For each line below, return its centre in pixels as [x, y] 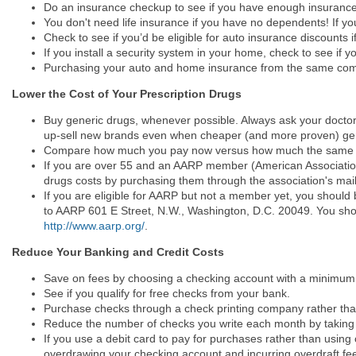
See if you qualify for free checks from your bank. [167, 293]
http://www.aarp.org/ [94, 225]
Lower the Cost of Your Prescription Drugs [127, 93]
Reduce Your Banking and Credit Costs [118, 252]
